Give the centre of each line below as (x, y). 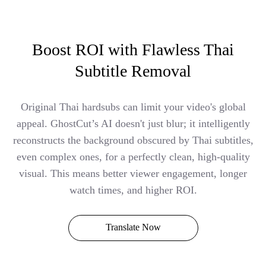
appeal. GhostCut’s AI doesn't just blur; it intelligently (133, 123)
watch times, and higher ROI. (133, 190)
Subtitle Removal (133, 71)
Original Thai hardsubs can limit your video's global (133, 107)
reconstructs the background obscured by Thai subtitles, (133, 140)
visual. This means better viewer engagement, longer (133, 173)
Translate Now (133, 227)
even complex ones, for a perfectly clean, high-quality (133, 156)
